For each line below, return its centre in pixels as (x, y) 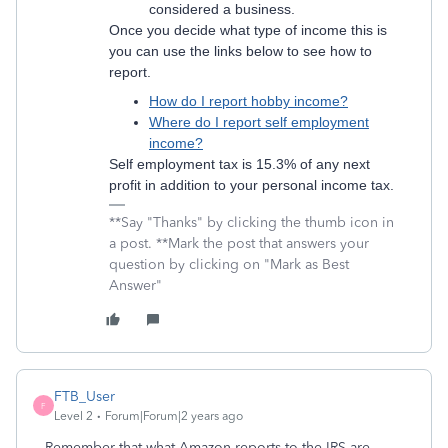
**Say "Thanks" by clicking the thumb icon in (251, 222)
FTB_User (84, 396)
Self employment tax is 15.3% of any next (239, 164)
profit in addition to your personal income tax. (253, 185)
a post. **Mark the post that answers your (239, 243)
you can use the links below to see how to (240, 51)
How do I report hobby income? (248, 101)
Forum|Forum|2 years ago (174, 416)
